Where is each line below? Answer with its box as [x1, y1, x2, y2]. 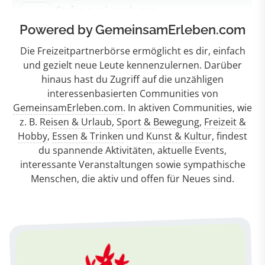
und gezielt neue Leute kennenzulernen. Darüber [23, 59, 242, 72]
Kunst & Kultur [146, 130, 212, 143]
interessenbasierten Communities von [47, 87, 218, 101]
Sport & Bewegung [116, 115, 199, 129]
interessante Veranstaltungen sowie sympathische [20, 158, 245, 172]
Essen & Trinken [52, 130, 124, 143]
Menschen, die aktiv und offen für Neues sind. [31, 172, 234, 186]
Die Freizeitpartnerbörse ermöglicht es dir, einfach [20, 44, 245, 58]
